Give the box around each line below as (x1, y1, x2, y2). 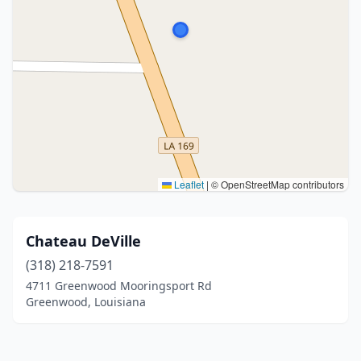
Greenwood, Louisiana (26, 294, 146, 309)
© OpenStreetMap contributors (209, 177, 344, 191)
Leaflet (172, 177, 204, 191)
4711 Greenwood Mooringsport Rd (26, 278, 212, 293)
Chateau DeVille (26, 231, 141, 251)
